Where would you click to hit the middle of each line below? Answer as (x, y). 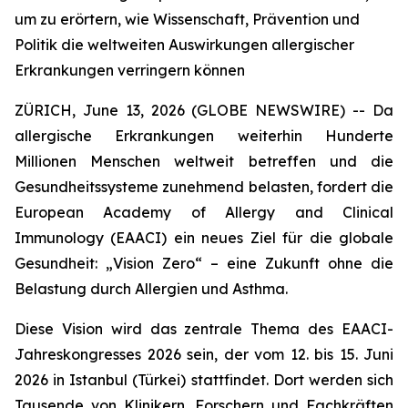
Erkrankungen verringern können (130, 70)
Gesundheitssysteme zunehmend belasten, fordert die (204, 187)
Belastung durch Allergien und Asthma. (151, 289)
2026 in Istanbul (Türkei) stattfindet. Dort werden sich (204, 380)
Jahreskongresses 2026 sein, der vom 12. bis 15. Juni (204, 354)
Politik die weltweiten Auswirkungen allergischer (184, 45)
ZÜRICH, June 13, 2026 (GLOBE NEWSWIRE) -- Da (204, 110)
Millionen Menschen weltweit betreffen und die (204, 161)
